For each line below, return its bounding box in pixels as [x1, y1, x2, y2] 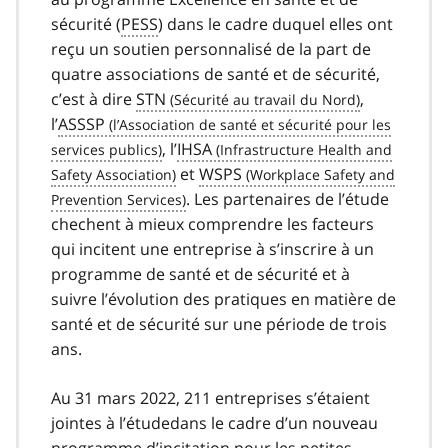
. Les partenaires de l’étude [186, 188, 389, 211]
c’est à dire [51, 88, 136, 111]
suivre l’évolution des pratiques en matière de [51, 288, 396, 311]
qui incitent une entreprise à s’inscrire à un [51, 238, 374, 261]
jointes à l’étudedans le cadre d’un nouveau [51, 412, 378, 435]
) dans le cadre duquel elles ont [158, 13, 393, 36]
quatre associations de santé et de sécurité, [51, 63, 380, 86]
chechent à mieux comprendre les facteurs [51, 213, 374, 236]
